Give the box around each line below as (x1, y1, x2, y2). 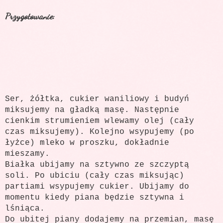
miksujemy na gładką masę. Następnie (5, 106, 179, 115)
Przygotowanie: (5, 10, 55, 21)
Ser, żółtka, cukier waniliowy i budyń (5, 95, 189, 104)
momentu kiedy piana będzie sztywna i (5, 193, 184, 203)
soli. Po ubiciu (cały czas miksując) (5, 171, 184, 181)
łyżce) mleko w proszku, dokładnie (5, 138, 169, 148)
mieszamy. (5, 149, 50, 159)
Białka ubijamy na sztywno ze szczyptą (5, 160, 189, 170)
